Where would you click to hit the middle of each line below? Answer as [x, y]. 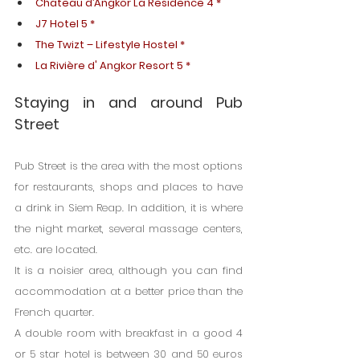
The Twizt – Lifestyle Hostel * [110, 45]
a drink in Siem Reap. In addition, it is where [129, 208]
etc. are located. [56, 250]
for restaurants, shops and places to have [129, 187]
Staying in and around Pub [129, 103]
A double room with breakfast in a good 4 [129, 333]
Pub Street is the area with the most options [129, 166]
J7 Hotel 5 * [65, 24]
